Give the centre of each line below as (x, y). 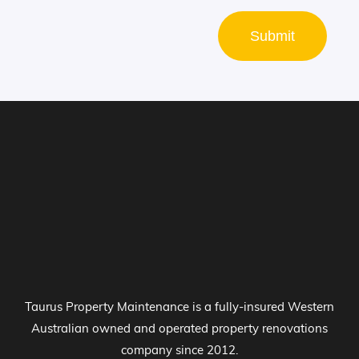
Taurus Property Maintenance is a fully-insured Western (179, 238)
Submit (272, 36)
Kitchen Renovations (179, 341)
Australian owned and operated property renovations (179, 260)
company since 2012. (179, 281)
